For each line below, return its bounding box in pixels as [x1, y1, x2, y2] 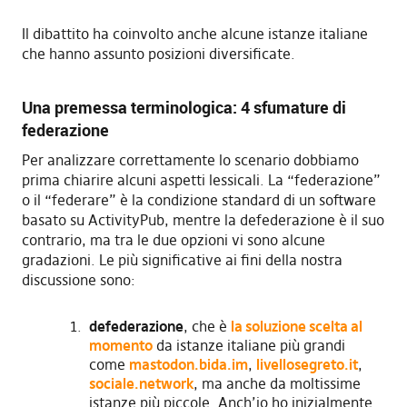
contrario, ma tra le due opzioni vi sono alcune [21, 230, 325, 249]
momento [88, 335, 153, 354]
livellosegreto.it [255, 354, 358, 373]
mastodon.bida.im [128, 354, 248, 373]
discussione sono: [21, 270, 135, 289]
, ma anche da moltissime [193, 373, 361, 392]
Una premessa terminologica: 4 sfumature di [21, 95, 346, 118]
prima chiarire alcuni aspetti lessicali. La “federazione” [21, 170, 381, 189]
